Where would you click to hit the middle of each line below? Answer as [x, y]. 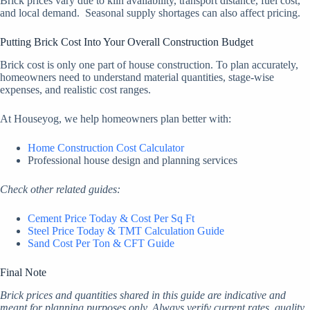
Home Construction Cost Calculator [106, 148]
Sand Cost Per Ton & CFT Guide [101, 244]
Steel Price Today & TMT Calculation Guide [126, 231]
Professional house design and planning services [133, 161]
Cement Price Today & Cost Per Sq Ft [111, 219]
